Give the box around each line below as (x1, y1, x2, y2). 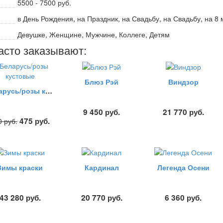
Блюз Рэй (85, 77, 118, 87)
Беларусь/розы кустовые (45, 85, 52, 96)
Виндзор (168, 77, 199, 87)
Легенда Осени (157, 162, 210, 173)
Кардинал (84, 162, 119, 173)
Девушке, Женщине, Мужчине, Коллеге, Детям (17, 29, 170, 39)
